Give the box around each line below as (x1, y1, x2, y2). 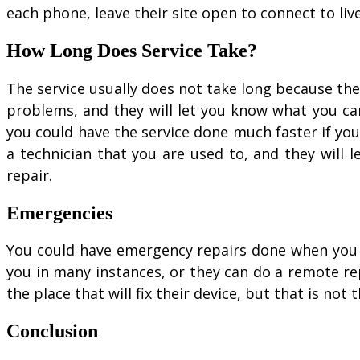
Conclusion (6, 321, 98, 342)
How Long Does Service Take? (6, 39, 257, 61)
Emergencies (6, 202, 112, 223)
